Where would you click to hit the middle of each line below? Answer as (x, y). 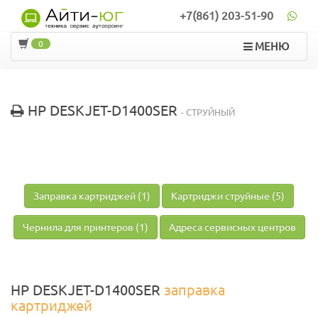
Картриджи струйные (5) (228, 196)
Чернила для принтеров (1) (85, 227)
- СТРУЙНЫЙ (208, 113)
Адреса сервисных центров (232, 227)
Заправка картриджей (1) (92, 196)
